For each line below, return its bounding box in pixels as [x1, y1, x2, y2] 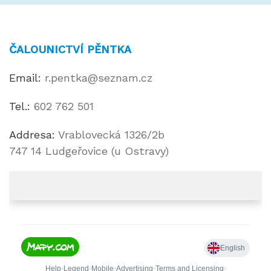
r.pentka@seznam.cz [41, 71, 152, 84]
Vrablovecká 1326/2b [55, 128, 165, 141]
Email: [9, 71, 41, 84]
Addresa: [9, 128, 55, 141]
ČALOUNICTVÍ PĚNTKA [9, 42, 131, 56]
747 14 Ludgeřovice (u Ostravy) [9, 144, 169, 157]
